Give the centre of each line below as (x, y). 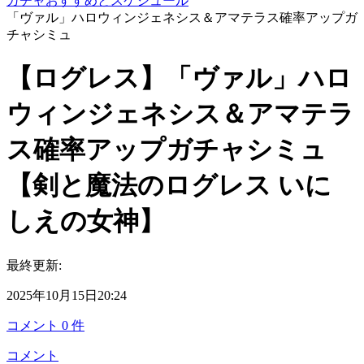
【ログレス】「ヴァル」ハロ (179, 78)
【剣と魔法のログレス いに (169, 186)
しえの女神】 (86, 221)
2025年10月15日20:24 (67, 295)
